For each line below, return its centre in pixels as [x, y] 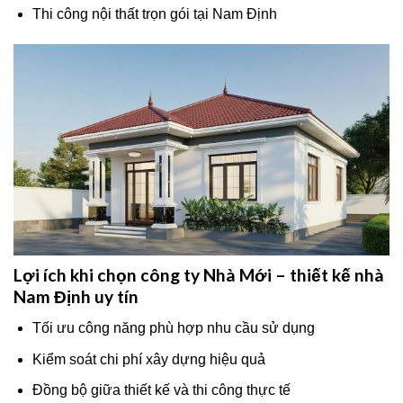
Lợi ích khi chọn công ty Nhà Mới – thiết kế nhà [199, 275]
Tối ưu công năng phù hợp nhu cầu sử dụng [173, 328]
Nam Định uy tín [76, 297]
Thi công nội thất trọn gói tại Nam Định [154, 14]
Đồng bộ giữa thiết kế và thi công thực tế [161, 390]
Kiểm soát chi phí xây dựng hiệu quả [148, 359]
